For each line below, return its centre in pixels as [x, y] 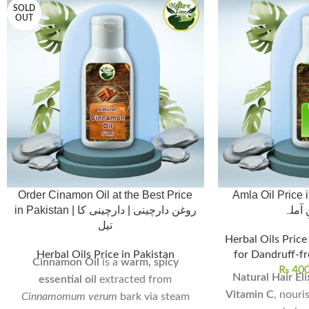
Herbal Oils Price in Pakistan [105, 255]
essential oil [68, 280]
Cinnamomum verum [69, 297]
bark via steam [153, 297]
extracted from [134, 280]
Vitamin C [249, 295]
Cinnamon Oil [66, 262]
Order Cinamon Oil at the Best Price [106, 195]
